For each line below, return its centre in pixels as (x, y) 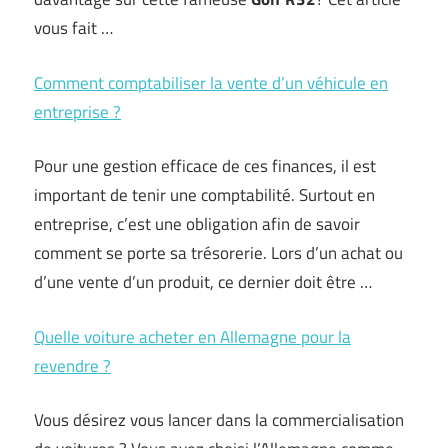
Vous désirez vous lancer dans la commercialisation (219, 420)
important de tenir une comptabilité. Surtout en (204, 195)
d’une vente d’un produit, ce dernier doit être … (203, 282)
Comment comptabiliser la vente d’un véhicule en (211, 82)
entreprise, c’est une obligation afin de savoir (197, 224)
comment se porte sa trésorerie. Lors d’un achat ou (218, 253)
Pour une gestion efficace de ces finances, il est (205, 166)
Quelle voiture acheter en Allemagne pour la (192, 336)
